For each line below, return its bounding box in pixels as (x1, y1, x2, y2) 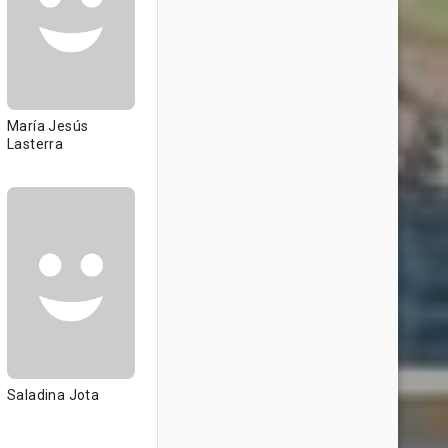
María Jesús (7, 118, 89, 134)
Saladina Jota (7, 387, 100, 403)
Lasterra (7, 136, 64, 152)
